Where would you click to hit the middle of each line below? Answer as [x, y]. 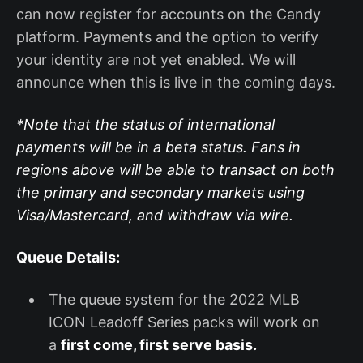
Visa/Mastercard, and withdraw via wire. [155, 215]
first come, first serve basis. [158, 344]
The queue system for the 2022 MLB [174, 299]
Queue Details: [68, 257]
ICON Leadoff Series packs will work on [184, 322]
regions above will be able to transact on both [175, 169]
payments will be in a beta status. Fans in [158, 147]
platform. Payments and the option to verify [167, 36]
